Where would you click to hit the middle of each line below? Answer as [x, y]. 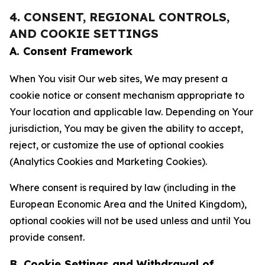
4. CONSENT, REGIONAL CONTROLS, [119, 17]
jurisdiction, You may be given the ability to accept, [126, 128]
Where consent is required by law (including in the [123, 188]
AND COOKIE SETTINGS [84, 33]
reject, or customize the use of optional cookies [117, 145]
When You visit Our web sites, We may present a [119, 79]
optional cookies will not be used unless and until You [130, 221]
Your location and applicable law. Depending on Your [131, 112]
